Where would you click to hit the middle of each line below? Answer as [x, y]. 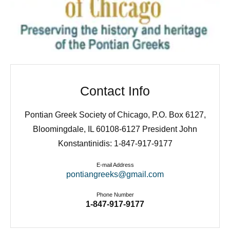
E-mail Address [115, 165]
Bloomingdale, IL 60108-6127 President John [115, 129]
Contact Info [115, 91]
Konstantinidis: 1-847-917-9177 [115, 144]
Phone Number [115, 194]
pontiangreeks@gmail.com [115, 175]
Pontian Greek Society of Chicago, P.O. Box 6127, [115, 115]
